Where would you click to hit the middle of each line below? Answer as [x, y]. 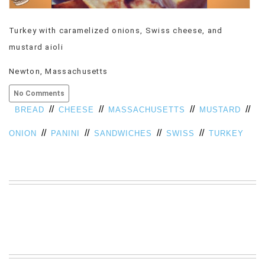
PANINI [65, 133]
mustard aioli [36, 47]
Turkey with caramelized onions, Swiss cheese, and [116, 30]
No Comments [39, 93]
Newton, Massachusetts [59, 71]
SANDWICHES [123, 133]
